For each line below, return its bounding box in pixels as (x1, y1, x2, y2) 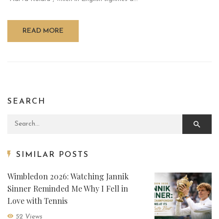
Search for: (7, 116, 44, 124)
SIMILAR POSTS (16, 151, 89, 159)
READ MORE (22, 27, 64, 35)
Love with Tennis (7, 195, 67, 206)
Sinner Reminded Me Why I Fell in (7, 183, 128, 194)
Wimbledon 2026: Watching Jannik (7, 171, 129, 181)
